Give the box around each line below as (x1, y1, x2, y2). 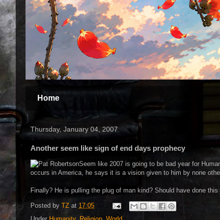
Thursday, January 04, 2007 (30, 125, 118, 133)
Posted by (30, 202, 61, 210)
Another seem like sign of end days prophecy (30, 144, 185, 152)
